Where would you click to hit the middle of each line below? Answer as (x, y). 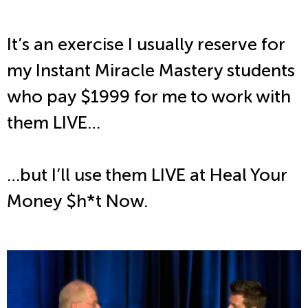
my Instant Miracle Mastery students (151, 71)
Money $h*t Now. (77, 201)
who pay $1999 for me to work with (149, 97)
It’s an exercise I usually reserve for (146, 45)
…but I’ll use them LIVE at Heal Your (147, 175)
